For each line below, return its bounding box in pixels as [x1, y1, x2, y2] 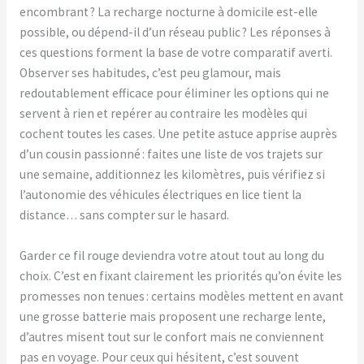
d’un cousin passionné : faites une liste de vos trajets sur [19, 145, 323, 162]
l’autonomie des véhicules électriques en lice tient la [19, 186, 301, 202]
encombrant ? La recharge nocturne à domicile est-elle [19, 3, 318, 19]
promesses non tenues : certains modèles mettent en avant [19, 288, 344, 304]
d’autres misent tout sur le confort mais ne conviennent [19, 328, 324, 344]
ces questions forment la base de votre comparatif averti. [19, 44, 332, 60]
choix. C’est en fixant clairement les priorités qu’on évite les [19, 267, 342, 284]
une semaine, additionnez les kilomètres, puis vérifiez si [19, 166, 325, 182]
